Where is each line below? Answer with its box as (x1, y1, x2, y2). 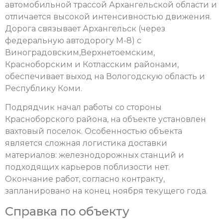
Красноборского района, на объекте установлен (5, 114, 206, 124)
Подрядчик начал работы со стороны (5, 103, 162, 112)
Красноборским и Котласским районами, (5, 59, 179, 69)
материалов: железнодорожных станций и (5, 150, 184, 160)
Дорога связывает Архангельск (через (5, 23, 165, 33)
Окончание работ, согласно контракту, (5, 174, 165, 184)
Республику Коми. (5, 83, 82, 93)
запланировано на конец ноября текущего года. (5, 186, 208, 196)
